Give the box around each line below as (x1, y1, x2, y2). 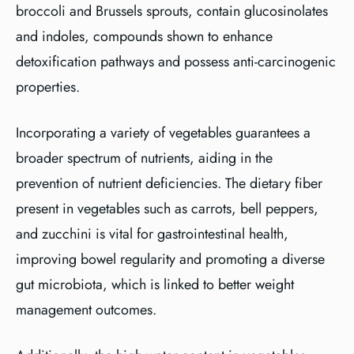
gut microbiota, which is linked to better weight (16, 274, 294, 295)
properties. (16, 77, 80, 97)
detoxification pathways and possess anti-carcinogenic (16, 51, 336, 72)
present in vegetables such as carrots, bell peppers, (16, 198, 318, 219)
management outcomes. (16, 299, 156, 320)
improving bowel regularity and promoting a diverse (16, 249, 325, 269)
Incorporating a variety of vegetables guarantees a (16, 122, 311, 143)
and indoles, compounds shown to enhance (16, 26, 273, 47)
